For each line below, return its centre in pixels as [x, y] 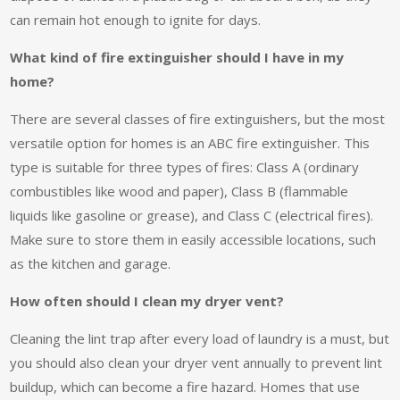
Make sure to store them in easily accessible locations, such [193, 240]
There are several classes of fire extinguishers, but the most [198, 119]
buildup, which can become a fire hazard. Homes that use [185, 387]
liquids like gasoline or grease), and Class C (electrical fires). [192, 216]
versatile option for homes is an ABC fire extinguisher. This [190, 143]
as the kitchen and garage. [91, 264]
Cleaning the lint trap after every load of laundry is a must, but [200, 339]
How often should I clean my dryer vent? [147, 301]
